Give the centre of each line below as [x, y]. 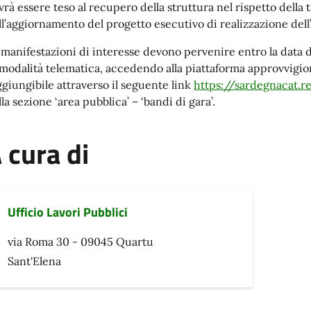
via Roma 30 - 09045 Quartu [81, 242]
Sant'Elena [34, 261]
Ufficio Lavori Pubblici [68, 212]
